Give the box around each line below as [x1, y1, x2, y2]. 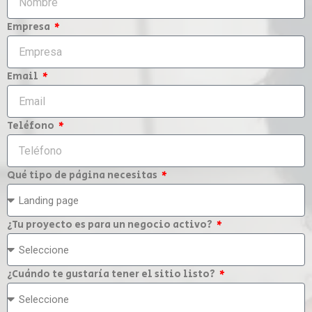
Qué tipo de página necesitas [7, 168, 159, 183]
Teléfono [7, 118, 56, 134]
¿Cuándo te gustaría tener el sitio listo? [7, 267, 217, 282]
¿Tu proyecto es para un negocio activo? [7, 217, 214, 233]
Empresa [7, 19, 52, 35]
